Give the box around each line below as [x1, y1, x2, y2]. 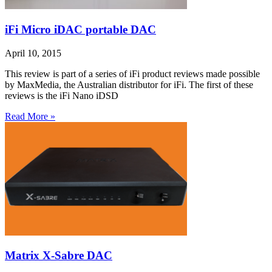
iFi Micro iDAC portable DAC [5, 22, 156, 36]
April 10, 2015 [5, 47, 61, 58]
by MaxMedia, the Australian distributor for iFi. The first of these [5, 79, 253, 90]
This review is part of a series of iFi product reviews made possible [5, 68, 260, 79]
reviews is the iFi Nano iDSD [5, 90, 118, 101]
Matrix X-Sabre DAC [5, 249, 112, 262]
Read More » [5, 110, 55, 121]
